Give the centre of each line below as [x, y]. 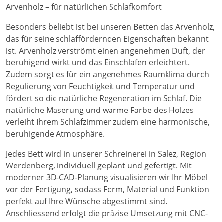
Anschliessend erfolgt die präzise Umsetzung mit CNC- [107, 213]
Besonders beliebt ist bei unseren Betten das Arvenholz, [110, 27]
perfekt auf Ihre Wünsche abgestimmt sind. [86, 201]
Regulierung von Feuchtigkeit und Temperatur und [100, 86]
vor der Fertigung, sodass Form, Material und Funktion [108, 190]
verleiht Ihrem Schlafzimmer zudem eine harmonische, [108, 122]
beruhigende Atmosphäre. [55, 134]
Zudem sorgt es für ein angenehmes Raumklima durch [108, 75]
